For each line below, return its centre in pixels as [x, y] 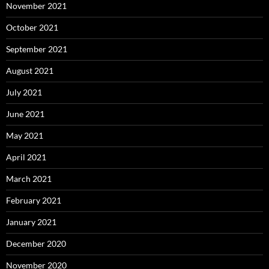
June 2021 [25, 114]
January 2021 [31, 222]
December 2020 [36, 243]
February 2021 [34, 200]
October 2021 [32, 27]
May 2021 [25, 135]
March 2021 [29, 179]
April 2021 [26, 157]
